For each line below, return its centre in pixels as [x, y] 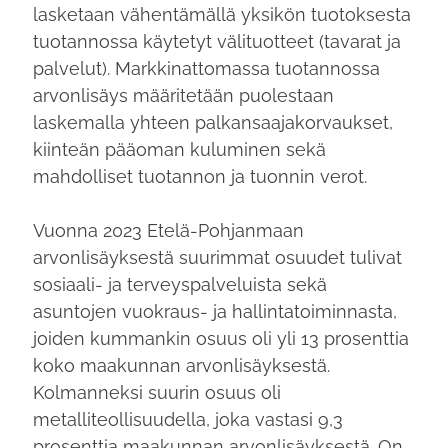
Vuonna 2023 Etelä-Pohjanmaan [169, 230]
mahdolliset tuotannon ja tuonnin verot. [200, 176]
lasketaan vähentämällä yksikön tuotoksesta [222, 14]
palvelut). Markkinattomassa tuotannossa [207, 68]
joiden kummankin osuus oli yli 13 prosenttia [221, 338]
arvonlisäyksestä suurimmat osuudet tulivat [218, 257]
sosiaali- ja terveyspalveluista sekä [180, 284]
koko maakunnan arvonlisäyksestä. [182, 365]
